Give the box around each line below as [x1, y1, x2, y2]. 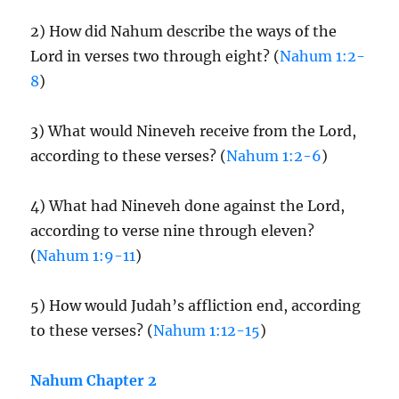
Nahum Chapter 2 [30, 371, 158, 389]
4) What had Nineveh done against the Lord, [30, 197, 346, 215]
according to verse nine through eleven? [30, 222, 315, 240]
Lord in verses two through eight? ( [30, 47, 281, 65]
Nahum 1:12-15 [153, 322, 261, 339]
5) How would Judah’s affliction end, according [30, 297, 362, 314]
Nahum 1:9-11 [37, 247, 136, 265]
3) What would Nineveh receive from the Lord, [30, 122, 357, 140]
